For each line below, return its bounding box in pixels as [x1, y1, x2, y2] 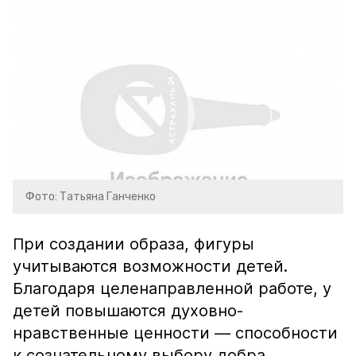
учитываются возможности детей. [13, 257, 288, 276]
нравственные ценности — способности [13, 323, 338, 342]
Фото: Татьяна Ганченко [25, 190, 156, 203]
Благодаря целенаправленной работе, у [13, 279, 331, 298]
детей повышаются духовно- [13, 301, 243, 320]
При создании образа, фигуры [13, 234, 254, 253]
